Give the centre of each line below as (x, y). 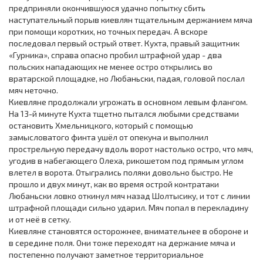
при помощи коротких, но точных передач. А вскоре (108, 31)
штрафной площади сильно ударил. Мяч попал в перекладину (129, 207)
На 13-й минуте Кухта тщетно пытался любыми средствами (124, 113)
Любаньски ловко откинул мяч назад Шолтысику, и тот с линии (129, 195)
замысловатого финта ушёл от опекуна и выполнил (109, 137)
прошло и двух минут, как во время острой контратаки (114, 184)
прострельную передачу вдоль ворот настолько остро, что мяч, (131, 149)
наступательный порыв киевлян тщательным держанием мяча (131, 19)
